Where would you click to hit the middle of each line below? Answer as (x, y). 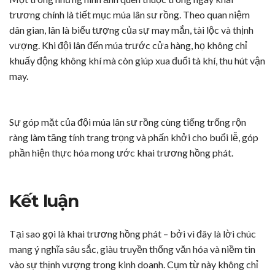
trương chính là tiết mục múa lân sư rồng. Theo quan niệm (130, 15)
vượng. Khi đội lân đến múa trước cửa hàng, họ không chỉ (128, 45)
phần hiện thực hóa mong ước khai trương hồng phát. (121, 153)
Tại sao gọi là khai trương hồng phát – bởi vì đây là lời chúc (133, 234)
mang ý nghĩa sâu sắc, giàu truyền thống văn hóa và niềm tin (132, 249)
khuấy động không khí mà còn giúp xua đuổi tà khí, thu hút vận (137, 61)
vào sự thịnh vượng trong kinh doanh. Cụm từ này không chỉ (134, 265)
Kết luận (44, 201)
